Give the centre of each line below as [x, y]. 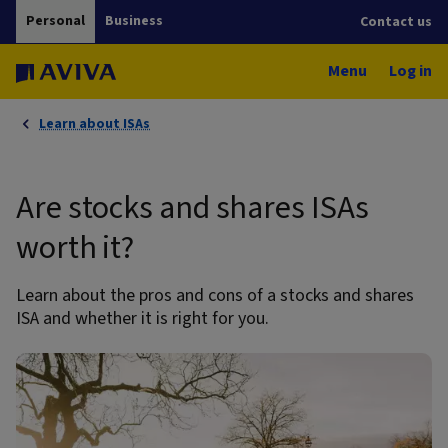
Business [134, 20]
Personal [55, 20]
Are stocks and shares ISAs [192, 207]
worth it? [75, 247]
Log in [410, 70]
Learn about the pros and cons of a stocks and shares [215, 295]
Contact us [396, 21]
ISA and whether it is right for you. [142, 318]
